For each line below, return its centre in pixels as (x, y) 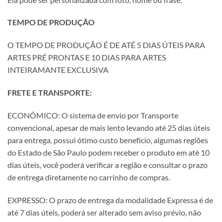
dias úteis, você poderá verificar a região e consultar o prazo (108, 165)
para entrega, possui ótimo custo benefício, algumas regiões (108, 140)
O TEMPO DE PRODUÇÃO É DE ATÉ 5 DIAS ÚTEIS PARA (106, 45)
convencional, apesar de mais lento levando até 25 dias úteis (109, 127)
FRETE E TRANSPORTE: (50, 92)
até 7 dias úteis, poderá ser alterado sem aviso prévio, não (104, 212)
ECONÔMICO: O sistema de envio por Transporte (93, 115)
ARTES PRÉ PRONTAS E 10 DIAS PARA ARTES (87, 57)
